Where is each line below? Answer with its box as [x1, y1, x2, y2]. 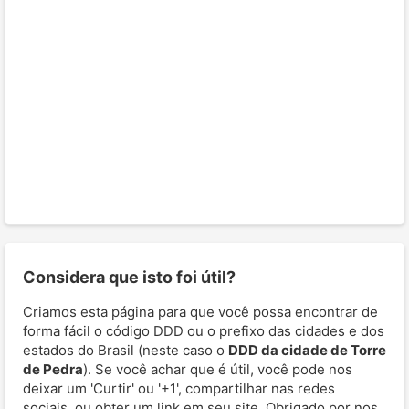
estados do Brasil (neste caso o [23, 341, 228, 359]
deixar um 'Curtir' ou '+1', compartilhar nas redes [23, 379, 335, 397]
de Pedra [23, 360, 83, 378]
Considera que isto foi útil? [23, 267, 236, 287]
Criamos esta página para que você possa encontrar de [23, 302, 378, 320]
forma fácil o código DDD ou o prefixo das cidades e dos [23, 321, 384, 340]
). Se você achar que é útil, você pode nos [83, 360, 352, 378]
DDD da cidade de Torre [228, 341, 386, 359]
